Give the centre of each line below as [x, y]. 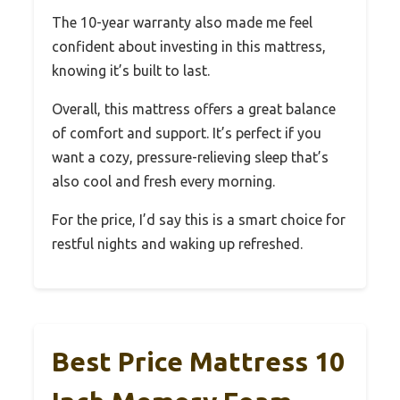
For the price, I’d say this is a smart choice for [199, 219]
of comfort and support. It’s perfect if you [187, 133]
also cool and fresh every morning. [163, 181]
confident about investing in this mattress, [189, 46]
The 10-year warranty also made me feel [182, 22]
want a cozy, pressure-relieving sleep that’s [190, 157]
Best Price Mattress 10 [198, 361]
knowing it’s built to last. [131, 70]
